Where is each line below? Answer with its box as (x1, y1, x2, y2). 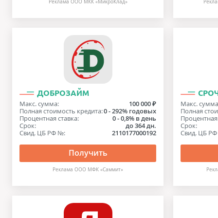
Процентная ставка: (19, 114, 79, 123)
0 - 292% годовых (104, 107, 157, 115)
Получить (68, 147, 108, 158)
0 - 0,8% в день (112, 114, 157, 123)
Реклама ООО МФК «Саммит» (53, 166, 124, 173)
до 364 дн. (126, 121, 157, 130)
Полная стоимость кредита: (19, 107, 103, 115)
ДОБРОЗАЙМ (37, 89, 89, 97)
